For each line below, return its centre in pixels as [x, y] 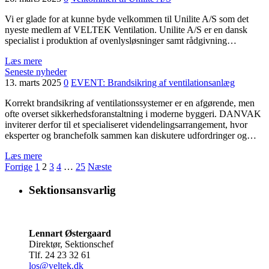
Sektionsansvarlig [72, 190]
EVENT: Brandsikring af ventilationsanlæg [153, 83]
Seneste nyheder [36, 72]
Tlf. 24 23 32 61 [60, 255]
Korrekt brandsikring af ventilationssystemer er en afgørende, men [130, 103]
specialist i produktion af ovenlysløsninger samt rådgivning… [121, 41]
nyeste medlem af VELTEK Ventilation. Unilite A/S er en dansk [126, 30]
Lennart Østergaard [70, 234]
